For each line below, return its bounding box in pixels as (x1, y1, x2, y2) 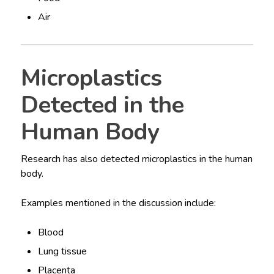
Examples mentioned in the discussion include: (20, 196, 216, 210)
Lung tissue (38, 244, 87, 258)
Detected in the (20, 89, 184, 120)
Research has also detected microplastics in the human (20, 152, 253, 166)
